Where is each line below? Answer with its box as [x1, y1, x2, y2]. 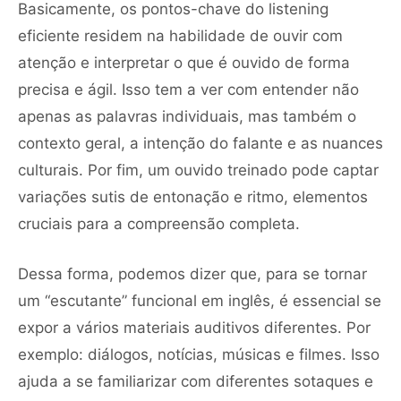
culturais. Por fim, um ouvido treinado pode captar [18, 160, 379, 179]
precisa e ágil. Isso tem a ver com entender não [18, 80, 359, 98]
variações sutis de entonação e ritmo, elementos [18, 187, 368, 206]
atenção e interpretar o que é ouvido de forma [18, 53, 350, 72]
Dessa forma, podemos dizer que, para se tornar [18, 264, 367, 283]
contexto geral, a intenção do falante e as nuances [18, 133, 383, 152]
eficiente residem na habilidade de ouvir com [18, 26, 343, 45]
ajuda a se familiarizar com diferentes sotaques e [18, 371, 373, 390]
